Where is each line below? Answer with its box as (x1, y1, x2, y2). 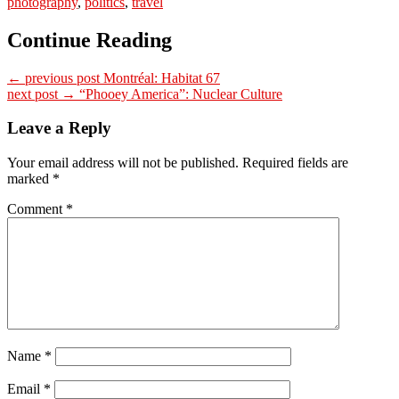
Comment (7, 201, 66, 217)
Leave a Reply (7, 118, 111, 138)
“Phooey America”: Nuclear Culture (76, 85, 282, 102)
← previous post (7, 69, 100, 85)
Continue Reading (7, 28, 172, 52)
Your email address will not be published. (7, 155, 239, 171)
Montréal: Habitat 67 (100, 69, 220, 85)
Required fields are (242, 155, 348, 171)
